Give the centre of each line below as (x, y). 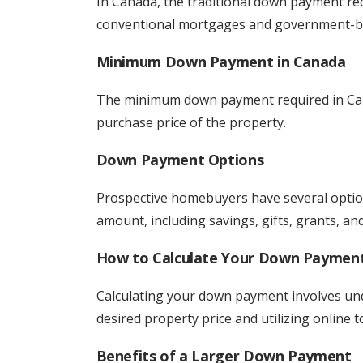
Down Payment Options (180, 160)
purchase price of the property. (191, 122)
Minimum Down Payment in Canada (221, 62)
